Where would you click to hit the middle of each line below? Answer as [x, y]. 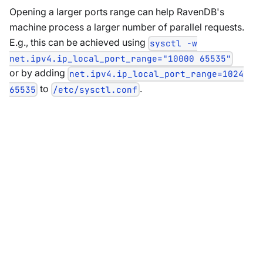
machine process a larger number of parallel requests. [127, 27]
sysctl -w [174, 43]
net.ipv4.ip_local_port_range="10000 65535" [120, 59]
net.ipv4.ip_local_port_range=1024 [157, 74]
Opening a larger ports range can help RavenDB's [117, 12]
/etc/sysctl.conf [95, 89]
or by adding [38, 73]
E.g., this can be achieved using [79, 43]
